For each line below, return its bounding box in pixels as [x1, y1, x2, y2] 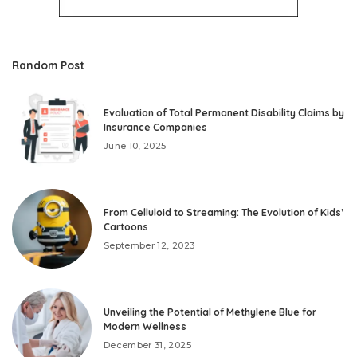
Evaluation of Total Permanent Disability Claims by [104, 106, 344, 119]
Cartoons [104, 220, 148, 233]
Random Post [12, 58, 84, 73]
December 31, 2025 [104, 339, 191, 351]
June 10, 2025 [104, 139, 167, 151]
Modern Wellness [104, 320, 186, 332]
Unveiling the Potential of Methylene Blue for [104, 305, 316, 318]
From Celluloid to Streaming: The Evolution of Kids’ [104, 206, 343, 218]
